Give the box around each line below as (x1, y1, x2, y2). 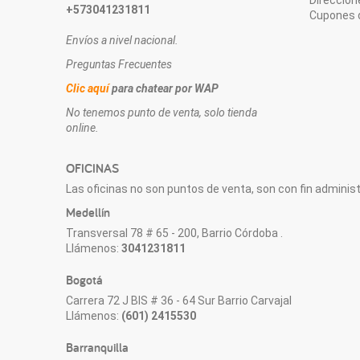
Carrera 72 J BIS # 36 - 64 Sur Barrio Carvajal (66, 293, 292, 307)
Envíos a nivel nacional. (66, 33, 179, 47)
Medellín (66, 203, 111, 221)
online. (66, 121, 100, 135)
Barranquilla (66, 338, 129, 356)
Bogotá (66, 271, 104, 288)
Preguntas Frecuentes (66, 58, 173, 71)
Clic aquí (66, 82, 110, 96)
